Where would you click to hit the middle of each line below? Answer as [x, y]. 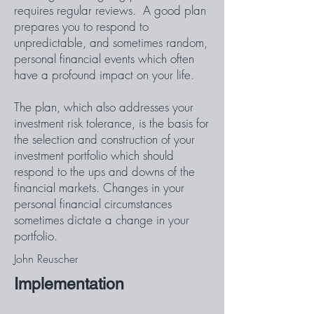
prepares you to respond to [81, 26]
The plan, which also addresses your [104, 107]
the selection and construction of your [104, 139]
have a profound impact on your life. [104, 75]
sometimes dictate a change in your [102, 220]
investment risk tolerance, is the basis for [111, 123]
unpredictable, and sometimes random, [111, 42]
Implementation [69, 284]
